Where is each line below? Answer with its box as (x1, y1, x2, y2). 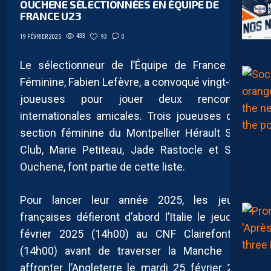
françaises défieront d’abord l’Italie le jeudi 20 (20, 210, 251, 223)
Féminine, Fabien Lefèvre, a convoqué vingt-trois (20, 75, 251, 88)
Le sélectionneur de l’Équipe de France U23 (20, 58, 251, 71)
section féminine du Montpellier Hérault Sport (20, 126, 251, 139)
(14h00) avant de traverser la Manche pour (20, 244, 251, 257)
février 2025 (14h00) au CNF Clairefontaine (20, 227, 251, 240)
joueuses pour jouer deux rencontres (20, 92, 251, 105)
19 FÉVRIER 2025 (20, 33, 61, 40)
